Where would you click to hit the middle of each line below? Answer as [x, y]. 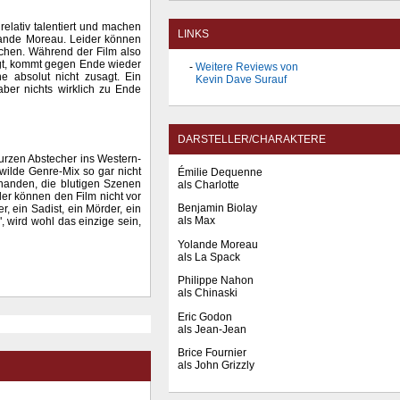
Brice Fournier [212, 353]
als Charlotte [208, 184]
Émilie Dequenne [220, 172]
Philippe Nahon [216, 281]
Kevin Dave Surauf [241, 79]
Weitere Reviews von [247, 67]
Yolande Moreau [218, 244]
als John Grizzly [216, 366]
